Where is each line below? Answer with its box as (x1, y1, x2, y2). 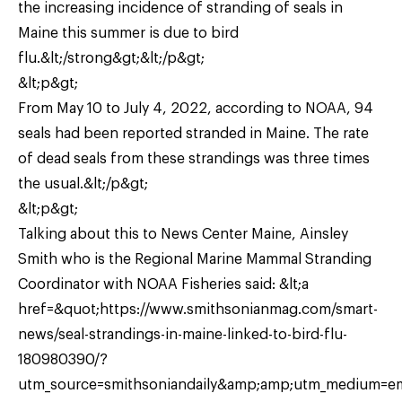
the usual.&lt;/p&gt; (18, 176, 148, 191)
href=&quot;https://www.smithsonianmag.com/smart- (18, 301, 378, 317)
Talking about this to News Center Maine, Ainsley (18, 226, 348, 241)
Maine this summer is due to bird (18, 25, 239, 40)
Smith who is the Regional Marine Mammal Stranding (18, 251, 371, 267)
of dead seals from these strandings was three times (18, 151, 370, 166)
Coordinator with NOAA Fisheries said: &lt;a (18, 276, 309, 292)
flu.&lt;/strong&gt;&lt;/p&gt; (18, 50, 205, 66)
